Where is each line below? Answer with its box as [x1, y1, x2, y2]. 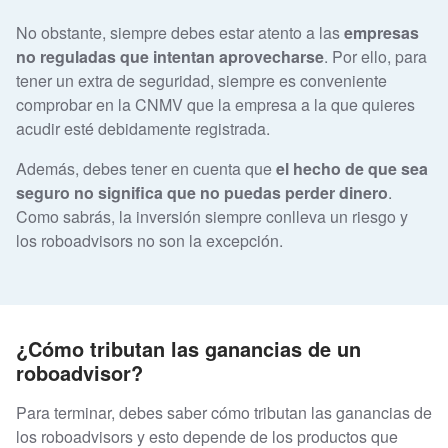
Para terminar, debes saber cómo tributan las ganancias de [16, 401, 432, 425]
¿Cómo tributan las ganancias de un [16, 334, 361, 364]
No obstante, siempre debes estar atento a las [16, 20, 340, 44]
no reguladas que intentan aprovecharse [16, 44, 324, 68]
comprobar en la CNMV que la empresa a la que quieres [16, 92, 415, 116]
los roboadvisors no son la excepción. [16, 228, 287, 252]
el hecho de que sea [276, 156, 428, 180]
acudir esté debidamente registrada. [16, 116, 270, 140]
